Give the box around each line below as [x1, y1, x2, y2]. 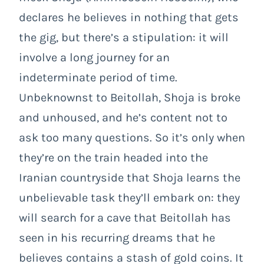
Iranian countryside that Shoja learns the [19, 170, 240, 184]
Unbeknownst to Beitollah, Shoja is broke [19, 90, 240, 104]
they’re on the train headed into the [19, 150, 208, 164]
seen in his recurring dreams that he [19, 230, 215, 245]
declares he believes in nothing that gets [19, 10, 239, 24]
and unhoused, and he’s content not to [19, 110, 227, 124]
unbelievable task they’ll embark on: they [19, 190, 240, 204]
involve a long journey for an [19, 50, 170, 64]
